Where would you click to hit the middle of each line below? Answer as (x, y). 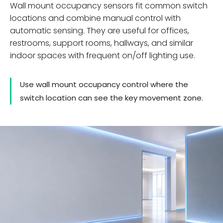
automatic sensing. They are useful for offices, (100, 31)
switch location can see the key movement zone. (111, 98)
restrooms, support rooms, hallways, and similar (102, 43)
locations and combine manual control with (95, 18)
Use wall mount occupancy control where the (104, 84)
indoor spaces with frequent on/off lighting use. (103, 56)
